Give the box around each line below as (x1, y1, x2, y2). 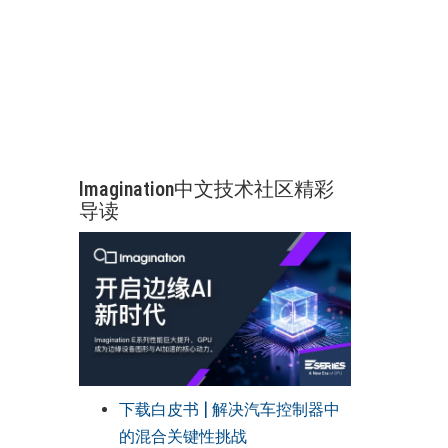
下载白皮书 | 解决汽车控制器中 (118, 399, 340, 418)
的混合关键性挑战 (118, 426, 247, 445)
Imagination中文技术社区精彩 (78, 177, 334, 201)
